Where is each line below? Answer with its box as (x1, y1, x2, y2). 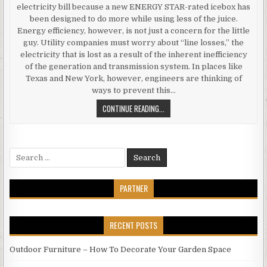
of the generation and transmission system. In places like (24, 61, 243, 71)
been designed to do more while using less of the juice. (29, 14, 238, 23)
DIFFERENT (164, 137, 194, 150)
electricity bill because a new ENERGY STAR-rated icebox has (17, 2, 250, 11)
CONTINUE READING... (103, 102, 164, 114)
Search (9, 148, 36, 157)
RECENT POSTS (110, 218, 157, 231)
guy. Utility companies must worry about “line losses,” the (23, 38, 244, 47)
